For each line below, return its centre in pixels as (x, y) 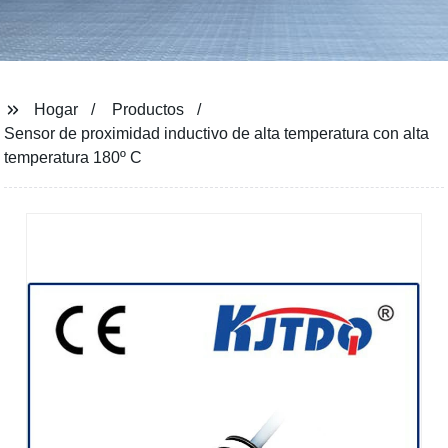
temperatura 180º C (73, 157)
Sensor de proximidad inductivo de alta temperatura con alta (217, 133)
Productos (148, 109)
